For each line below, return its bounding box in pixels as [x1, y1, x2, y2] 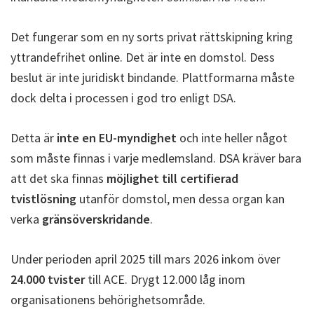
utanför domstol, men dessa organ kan [76, 190, 285, 207]
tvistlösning [11, 190, 76, 207]
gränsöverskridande [42, 210, 150, 227]
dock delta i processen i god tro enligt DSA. [11, 89, 236, 106]
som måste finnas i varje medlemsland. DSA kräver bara [11, 149, 301, 166]
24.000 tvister [11, 271, 85, 287]
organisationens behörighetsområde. [11, 291, 205, 308]
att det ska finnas [11, 170, 107, 186]
